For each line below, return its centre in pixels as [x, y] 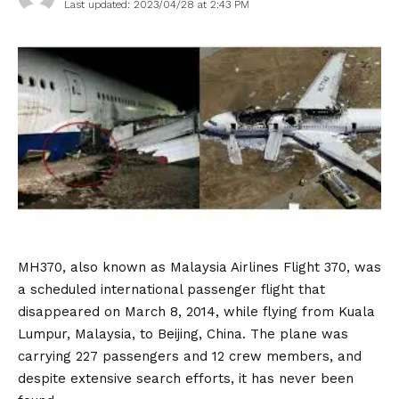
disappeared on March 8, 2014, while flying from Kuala [196, 312]
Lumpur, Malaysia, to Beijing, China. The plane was [183, 334]
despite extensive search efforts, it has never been [186, 379]
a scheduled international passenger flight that [171, 290]
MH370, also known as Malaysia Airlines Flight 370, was [199, 268]
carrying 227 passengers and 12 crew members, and [190, 357]
